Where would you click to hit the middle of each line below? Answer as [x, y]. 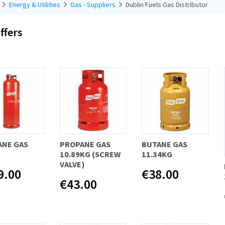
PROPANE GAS [85, 144]
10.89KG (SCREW [90, 154]
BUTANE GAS [165, 144]
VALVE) [72, 164]
